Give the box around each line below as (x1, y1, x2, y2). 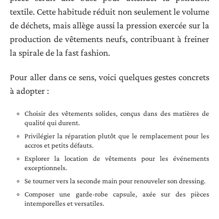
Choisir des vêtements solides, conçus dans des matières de (24, 109, 209, 117)
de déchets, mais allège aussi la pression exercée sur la (10, 20, 209, 30)
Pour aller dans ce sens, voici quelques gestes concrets (10, 72, 209, 83)
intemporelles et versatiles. (24, 199, 104, 207)
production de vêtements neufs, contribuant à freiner (10, 33, 209, 44)
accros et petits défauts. (24, 141, 93, 149)
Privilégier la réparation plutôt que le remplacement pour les (24, 131, 209, 140)
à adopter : (10, 86, 49, 96)
